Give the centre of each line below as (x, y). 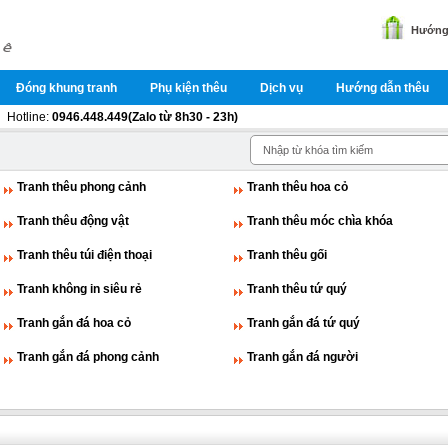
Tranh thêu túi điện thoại (84, 255)
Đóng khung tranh (66, 88)
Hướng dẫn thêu (382, 88)
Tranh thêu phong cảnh (81, 187)
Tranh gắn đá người (302, 357)
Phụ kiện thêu (188, 88)
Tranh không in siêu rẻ (79, 289)
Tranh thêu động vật (73, 221)
